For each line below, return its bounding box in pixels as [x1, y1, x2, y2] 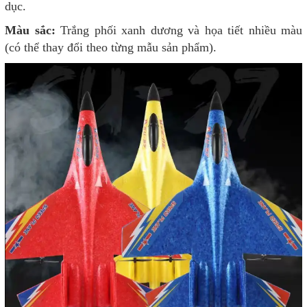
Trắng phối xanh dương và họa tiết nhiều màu [55, 23, 302, 38]
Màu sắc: [5, 23, 56, 38]
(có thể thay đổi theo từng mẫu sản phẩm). [5, 40, 217, 55]
